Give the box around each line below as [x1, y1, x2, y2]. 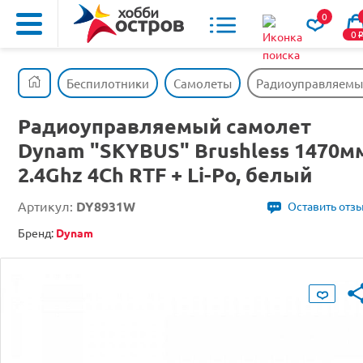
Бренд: [18, 225, 56, 240]
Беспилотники [66, 75, 149, 91]
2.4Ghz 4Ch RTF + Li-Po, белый [18, 161, 312, 187]
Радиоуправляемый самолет [18, 113, 311, 139]
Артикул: [18, 198, 76, 214]
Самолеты [173, 75, 232, 91]
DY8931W [76, 198, 135, 215]
